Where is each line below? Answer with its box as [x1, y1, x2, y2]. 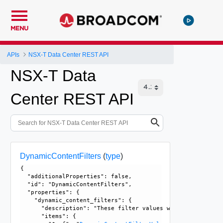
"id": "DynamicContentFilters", [20, 181, 135, 188]
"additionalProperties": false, [20, 173, 135, 180]
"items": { [20, 213, 76, 220]
